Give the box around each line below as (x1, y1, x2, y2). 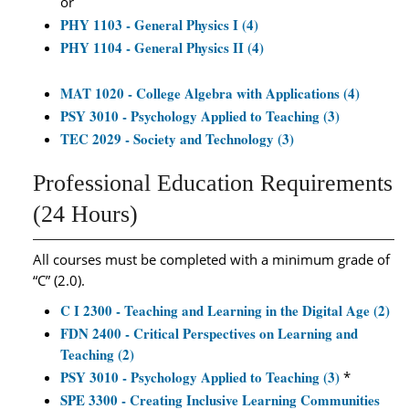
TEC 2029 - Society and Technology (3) (60, 129, 294, 149)
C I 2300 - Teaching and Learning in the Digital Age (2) (60, 300, 390, 320)
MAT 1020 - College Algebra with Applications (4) (60, 83, 360, 103)
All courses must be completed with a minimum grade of (33, 250, 390, 268)
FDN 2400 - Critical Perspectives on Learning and (60, 323, 358, 343)
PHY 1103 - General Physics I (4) (60, 15, 258, 35)
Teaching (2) (60, 344, 134, 364)
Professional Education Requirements (33, 170, 393, 196)
